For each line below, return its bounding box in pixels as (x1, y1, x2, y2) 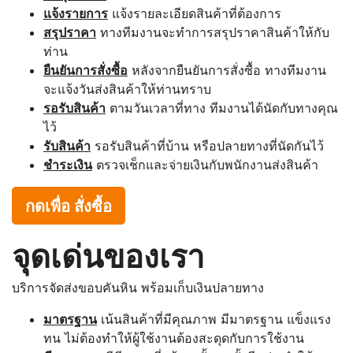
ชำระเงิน (43, 156, 92, 173)
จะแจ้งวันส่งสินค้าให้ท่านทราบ (43, 80, 211, 97)
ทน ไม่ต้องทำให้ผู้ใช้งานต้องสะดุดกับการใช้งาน (43, 329, 304, 346)
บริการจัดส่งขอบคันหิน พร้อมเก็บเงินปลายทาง (12, 279, 264, 295)
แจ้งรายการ (43, 5, 108, 21)
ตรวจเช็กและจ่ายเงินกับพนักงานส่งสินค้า (92, 156, 318, 173)
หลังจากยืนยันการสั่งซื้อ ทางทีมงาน (128, 61, 326, 78)
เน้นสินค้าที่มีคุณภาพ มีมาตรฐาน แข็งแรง (97, 310, 331, 327)
